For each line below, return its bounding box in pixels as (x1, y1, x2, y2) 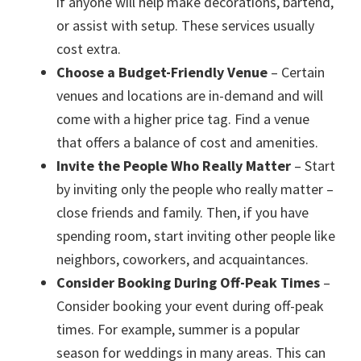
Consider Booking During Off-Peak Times (56, 273, 320, 293)
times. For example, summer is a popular (56, 320, 300, 339)
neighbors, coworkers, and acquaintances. (56, 250, 309, 269)
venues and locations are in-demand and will (56, 86, 323, 106)
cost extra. (56, 39, 121, 59)
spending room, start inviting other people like (56, 226, 335, 246)
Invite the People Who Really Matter (56, 156, 291, 176)
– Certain (268, 63, 325, 82)
